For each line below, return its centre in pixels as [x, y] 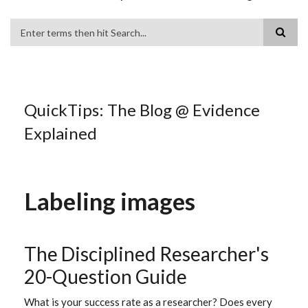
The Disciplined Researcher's [146, 254]
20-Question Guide [106, 276]
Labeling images [110, 201]
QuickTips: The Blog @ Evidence [142, 110]
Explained [60, 133]
